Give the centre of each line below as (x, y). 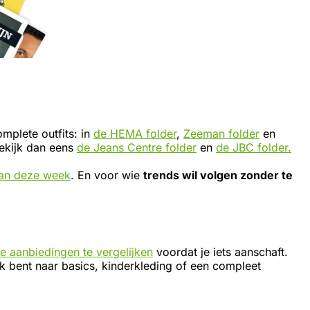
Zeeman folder (221, 133)
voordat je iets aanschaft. (220, 252)
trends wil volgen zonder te (218, 175)
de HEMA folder (135, 133)
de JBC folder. (254, 147)
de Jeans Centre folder (137, 147)
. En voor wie (107, 175)
